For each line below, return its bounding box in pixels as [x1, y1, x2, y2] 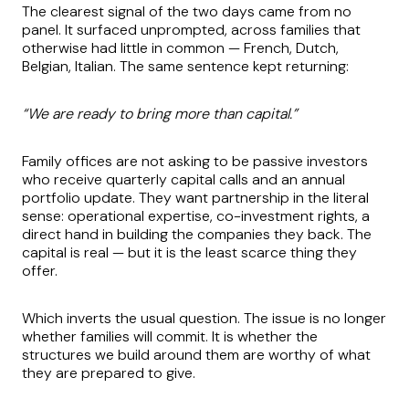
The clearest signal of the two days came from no [22, 2, 351, 22]
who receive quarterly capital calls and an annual [22, 170, 345, 190]
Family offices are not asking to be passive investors [22, 152, 368, 172]
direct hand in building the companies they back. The [22, 225, 372, 245]
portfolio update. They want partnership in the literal [22, 188, 369, 208]
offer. [22, 261, 58, 281]
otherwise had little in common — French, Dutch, [22, 38, 339, 58]
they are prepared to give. [22, 363, 195, 383]
